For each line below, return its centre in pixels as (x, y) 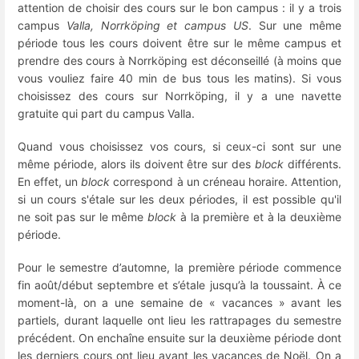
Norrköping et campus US (174, 25)
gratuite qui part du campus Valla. (108, 113)
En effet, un (50, 181)
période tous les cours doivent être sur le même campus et (179, 42)
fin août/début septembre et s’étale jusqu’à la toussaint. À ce (179, 285)
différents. (313, 163)
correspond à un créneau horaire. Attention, (226, 181)
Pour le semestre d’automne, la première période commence (179, 268)
